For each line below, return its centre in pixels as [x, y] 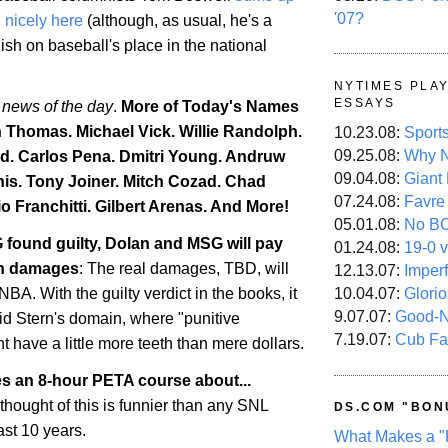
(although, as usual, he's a [177, 20]
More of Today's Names [210, 107]
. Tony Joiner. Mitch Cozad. [121, 182]
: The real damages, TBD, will [184, 269]
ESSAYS [365, 102]
